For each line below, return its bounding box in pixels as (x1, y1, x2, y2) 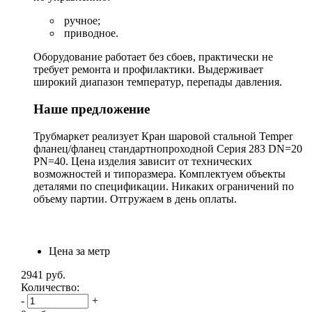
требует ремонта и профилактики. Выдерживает (33, 63, 263, 76)
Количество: (21, 281, 79, 293)
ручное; (61, 15, 100, 27)
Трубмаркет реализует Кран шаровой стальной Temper (33, 130, 292, 142)
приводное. (61, 27, 118, 40)
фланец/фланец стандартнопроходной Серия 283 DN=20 (33, 142, 302, 155)
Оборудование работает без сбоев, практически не (33, 51, 273, 63)
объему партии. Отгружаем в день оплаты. (33, 192, 237, 205)
